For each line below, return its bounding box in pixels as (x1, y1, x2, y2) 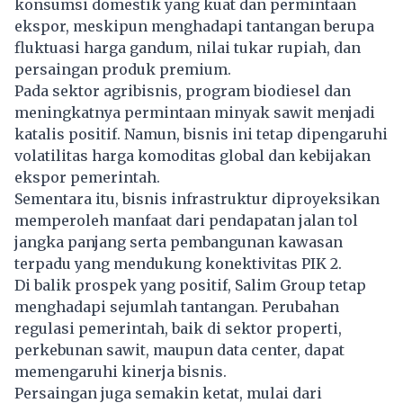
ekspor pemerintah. (14, 167, 160, 186)
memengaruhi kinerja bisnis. (14, 362, 230, 381)
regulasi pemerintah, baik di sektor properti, (14, 318, 342, 337)
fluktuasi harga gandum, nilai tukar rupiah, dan (14, 38, 361, 57)
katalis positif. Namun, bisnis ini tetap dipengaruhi (14, 124, 388, 143)
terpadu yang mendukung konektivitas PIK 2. (14, 254, 342, 273)
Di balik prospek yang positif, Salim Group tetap (14, 275, 366, 294)
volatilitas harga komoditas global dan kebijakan (14, 146, 371, 165)
